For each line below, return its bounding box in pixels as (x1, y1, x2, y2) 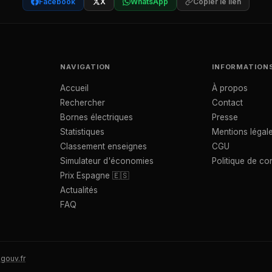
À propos (211, 83, 248, 93)
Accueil (60, 83, 89, 93)
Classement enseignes (60, 141, 148, 151)
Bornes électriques (60, 112, 134, 122)
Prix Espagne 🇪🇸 (60, 171, 130, 180)
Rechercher (60, 98, 106, 107)
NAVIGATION (60, 63, 111, 71)
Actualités (60, 185, 98, 195)
